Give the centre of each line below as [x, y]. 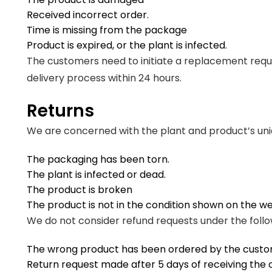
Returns [60, 111]
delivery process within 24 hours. [105, 78]
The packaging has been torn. [99, 159]
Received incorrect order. [89, 15]
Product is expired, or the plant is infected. [128, 45]
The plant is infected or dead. [97, 175]
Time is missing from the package [107, 30]
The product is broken [80, 190]
